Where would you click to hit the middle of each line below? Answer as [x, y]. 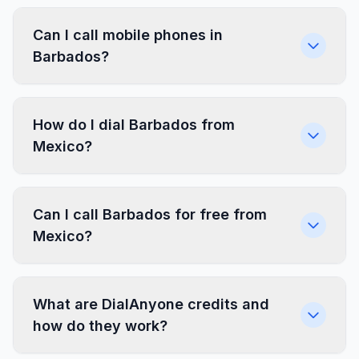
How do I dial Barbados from [134, 125]
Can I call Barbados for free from [150, 214]
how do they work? [100, 326]
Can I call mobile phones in [128, 35]
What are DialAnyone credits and [151, 304]
